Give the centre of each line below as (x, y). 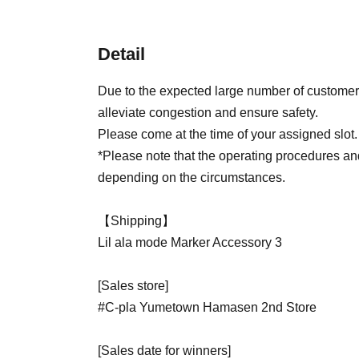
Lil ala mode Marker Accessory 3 (190, 242)
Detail (121, 54)
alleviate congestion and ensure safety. (208, 113)
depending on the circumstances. (192, 177)
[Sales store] (133, 286)
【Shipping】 (136, 221)
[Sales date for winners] (164, 351)
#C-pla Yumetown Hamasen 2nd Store (207, 307)
